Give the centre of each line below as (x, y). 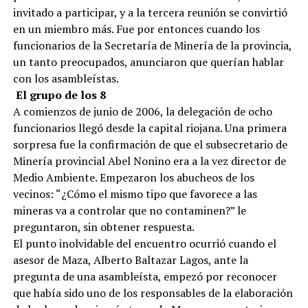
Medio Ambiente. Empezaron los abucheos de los (133, 177)
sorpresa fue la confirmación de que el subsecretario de (150, 144)
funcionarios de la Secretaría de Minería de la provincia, (152, 45)
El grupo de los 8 (59, 95)
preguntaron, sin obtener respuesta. (103, 227)
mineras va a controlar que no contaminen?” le (129, 210)
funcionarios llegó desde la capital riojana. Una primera (150, 128)
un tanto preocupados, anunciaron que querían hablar (148, 62)
